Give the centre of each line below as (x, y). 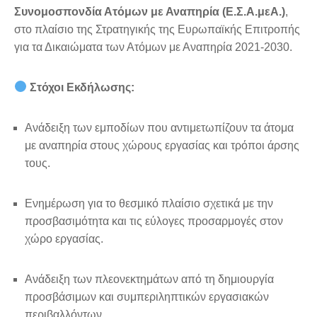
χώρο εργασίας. (64, 238)
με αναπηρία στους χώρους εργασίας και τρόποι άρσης (162, 145)
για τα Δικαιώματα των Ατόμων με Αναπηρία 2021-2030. (153, 47)
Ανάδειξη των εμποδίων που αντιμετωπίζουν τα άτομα (159, 127)
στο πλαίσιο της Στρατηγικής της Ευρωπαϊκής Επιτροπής (157, 29)
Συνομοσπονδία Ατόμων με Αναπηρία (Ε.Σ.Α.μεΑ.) (150, 11)
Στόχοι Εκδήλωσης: (82, 87)
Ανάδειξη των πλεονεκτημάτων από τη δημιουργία (149, 279)
